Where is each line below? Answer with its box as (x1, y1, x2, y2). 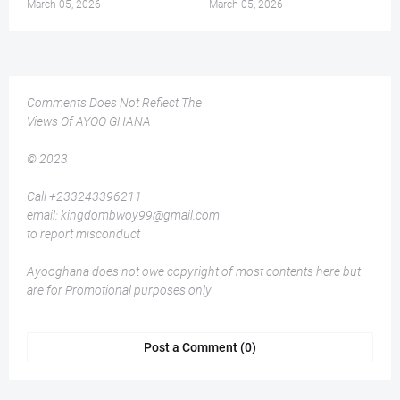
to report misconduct (27, 227, 140, 242)
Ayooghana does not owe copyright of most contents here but (27, 264, 361, 279)
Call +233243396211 (27, 189, 142, 204)
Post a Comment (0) (144, 340, 256, 355)
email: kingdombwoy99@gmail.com (27, 208, 220, 223)
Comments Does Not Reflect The (27, 96, 202, 111)
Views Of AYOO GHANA (27, 114, 151, 129)
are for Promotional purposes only (27, 283, 212, 298)
